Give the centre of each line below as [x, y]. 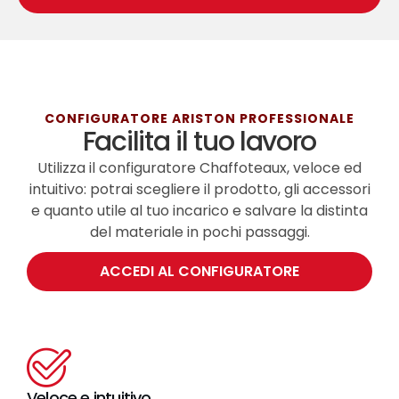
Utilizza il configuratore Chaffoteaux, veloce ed [199, 168]
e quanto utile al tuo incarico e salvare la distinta [199, 211]
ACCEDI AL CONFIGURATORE [199, 272]
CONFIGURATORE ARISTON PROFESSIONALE [199, 119]
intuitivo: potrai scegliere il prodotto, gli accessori [199, 190]
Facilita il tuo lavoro [199, 142]
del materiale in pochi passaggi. [199, 232]
